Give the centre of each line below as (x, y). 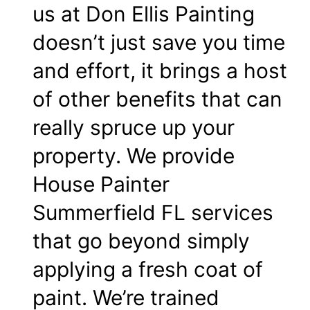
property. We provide (134, 155)
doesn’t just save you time (159, 42)
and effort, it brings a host (160, 70)
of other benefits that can (157, 99)
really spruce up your (134, 127)
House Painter (101, 184)
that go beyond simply (141, 240)
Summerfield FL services (153, 212)
